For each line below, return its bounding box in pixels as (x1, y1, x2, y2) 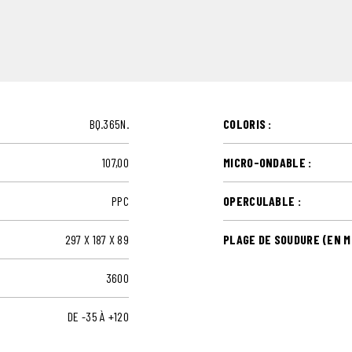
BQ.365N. (89, 115, 129, 131)
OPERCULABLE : (223, 192, 301, 208)
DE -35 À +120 (68, 308, 129, 324)
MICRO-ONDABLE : (223, 154, 312, 170)
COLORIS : (223, 115, 272, 131)
